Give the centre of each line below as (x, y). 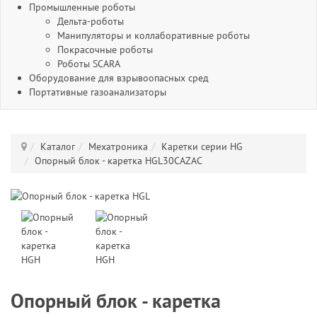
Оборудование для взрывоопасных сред (119, 78)
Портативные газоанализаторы (98, 92)
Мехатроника (118, 146)
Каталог (58, 146)
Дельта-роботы (91, 21)
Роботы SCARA (89, 64)
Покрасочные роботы (105, 50)
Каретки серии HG (202, 146)
